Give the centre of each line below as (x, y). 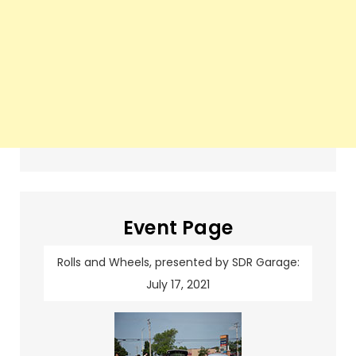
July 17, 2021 (178, 284)
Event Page (178, 228)
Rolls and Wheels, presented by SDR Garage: (178, 262)
